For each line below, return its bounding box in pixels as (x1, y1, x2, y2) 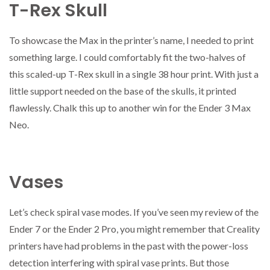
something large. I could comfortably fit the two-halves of (9, 51, 246, 63)
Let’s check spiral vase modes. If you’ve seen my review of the (9, 206, 259, 218)
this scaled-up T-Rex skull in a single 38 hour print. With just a (9, 67, 259, 80)
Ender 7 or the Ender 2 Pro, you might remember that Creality (9, 223, 260, 235)
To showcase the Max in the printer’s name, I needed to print (9, 34, 254, 46)
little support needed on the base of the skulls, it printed (9, 84, 236, 96)
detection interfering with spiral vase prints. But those (9, 257, 229, 269)
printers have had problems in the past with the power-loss (9, 240, 248, 252)
